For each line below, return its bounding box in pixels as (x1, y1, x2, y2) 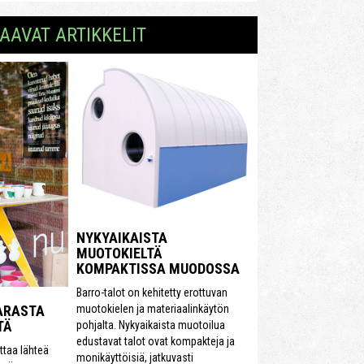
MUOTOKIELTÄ (76, 244, 162, 262)
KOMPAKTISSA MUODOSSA (76, 259, 240, 277)
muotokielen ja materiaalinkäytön (76, 301, 229, 315)
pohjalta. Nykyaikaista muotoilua (76, 318, 225, 331)
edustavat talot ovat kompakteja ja (76, 334, 235, 348)
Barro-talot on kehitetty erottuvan (76, 285, 227, 299)
